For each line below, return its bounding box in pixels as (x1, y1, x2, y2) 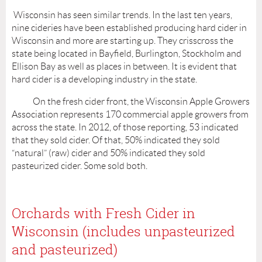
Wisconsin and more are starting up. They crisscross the (12, 35, 233, 46)
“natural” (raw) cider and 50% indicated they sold (12, 147, 205, 158)
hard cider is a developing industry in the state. (12, 74, 197, 84)
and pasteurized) (12, 240, 118, 258)
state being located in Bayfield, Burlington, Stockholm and (12, 48, 242, 58)
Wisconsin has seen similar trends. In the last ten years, (12, 9, 232, 20)
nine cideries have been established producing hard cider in (12, 22, 247, 33)
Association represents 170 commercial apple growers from (12, 109, 249, 119)
